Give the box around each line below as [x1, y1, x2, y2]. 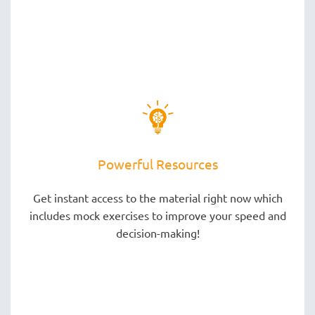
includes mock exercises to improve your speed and [29, 207, 286, 222]
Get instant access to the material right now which [32, 190, 283, 205]
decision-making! [115, 225, 200, 240]
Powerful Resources [97, 155, 218, 172]
